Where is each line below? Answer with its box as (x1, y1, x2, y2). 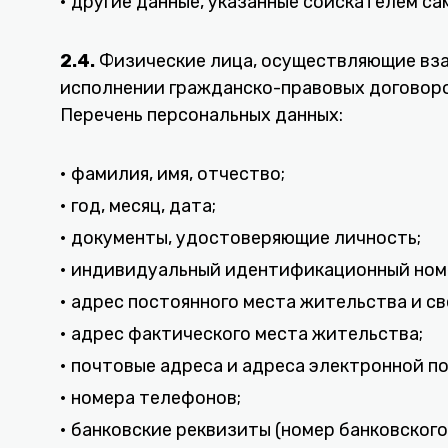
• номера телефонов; (60, 387, 241, 409)
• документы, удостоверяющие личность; (60, 227, 421, 249)
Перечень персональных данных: (60, 104, 343, 126)
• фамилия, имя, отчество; (60, 163, 285, 185)
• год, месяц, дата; (60, 195, 216, 217)
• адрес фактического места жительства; (60, 323, 423, 345)
